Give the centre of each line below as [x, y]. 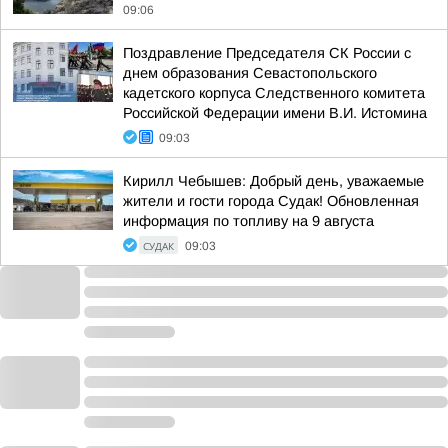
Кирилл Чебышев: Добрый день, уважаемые [273, 180]
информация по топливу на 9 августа [248, 220]
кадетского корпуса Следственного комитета [274, 92]
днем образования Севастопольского [250, 72]
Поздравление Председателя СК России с [267, 52]
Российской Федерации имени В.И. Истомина [275, 112]
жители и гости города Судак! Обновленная [271, 200]
